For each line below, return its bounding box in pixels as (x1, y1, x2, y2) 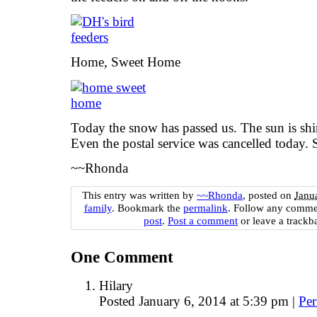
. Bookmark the (111, 201, 183, 214)
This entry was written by (82, 188, 197, 201)
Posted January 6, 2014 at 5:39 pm (99, 293, 292, 309)
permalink (183, 201, 228, 214)
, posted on (243, 188, 294, 201)
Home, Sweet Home (71, 54, 180, 70)
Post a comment (168, 214, 238, 226)
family (83, 201, 112, 214)
